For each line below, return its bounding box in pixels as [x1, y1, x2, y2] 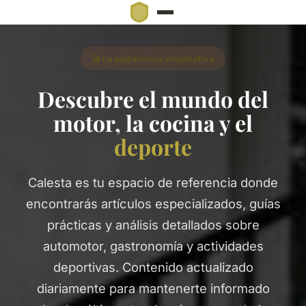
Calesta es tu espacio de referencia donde [28, 174, 278, 190]
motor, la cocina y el [53, 107, 253, 137]
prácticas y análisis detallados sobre [46, 217, 260, 232]
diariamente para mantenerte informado [36, 280, 270, 296]
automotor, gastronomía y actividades [42, 238, 264, 253]
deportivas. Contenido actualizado [53, 259, 253, 275]
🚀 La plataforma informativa [92, 53, 214, 64]
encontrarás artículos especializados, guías [25, 195, 281, 211]
